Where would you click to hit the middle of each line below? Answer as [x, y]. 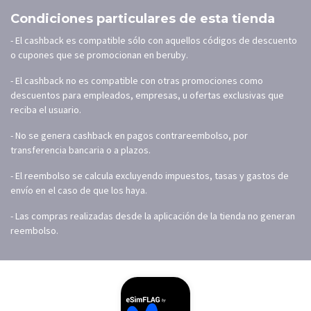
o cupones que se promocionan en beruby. [99, 55]
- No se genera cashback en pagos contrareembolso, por [129, 136]
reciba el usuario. [46, 110]
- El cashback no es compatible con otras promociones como [137, 81]
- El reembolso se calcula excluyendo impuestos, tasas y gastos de [150, 176]
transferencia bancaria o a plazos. [81, 150]
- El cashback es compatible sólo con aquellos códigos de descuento [154, 41]
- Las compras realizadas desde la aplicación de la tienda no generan [153, 216]
